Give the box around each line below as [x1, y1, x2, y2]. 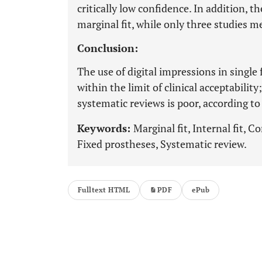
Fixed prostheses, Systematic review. [77, 137, 247, 151]
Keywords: [77, 121, 133, 135]
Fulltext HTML [78, 185, 130, 194]
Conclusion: [77, 41, 138, 55]
